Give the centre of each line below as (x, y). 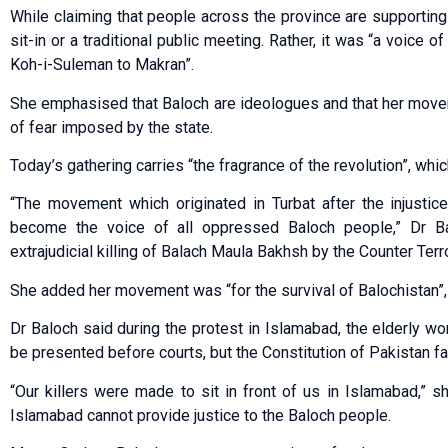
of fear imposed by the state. (111, 127)
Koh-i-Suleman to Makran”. (102, 65)
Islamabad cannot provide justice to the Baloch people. (200, 415)
